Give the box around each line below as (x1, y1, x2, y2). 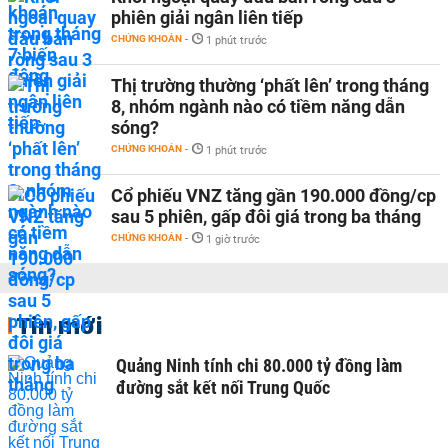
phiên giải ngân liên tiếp (111, 7, 303, 28)
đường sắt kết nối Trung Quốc (116, 377, 330, 398)
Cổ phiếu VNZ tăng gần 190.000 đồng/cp (111, 185, 436, 206)
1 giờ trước (206, 233, 260, 246)
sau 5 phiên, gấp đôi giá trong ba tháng (111, 206, 421, 227)
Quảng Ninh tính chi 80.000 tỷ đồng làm (116, 355, 402, 376)
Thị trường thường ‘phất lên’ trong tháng (111, 75, 429, 96)
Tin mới (16, 310, 103, 340)
